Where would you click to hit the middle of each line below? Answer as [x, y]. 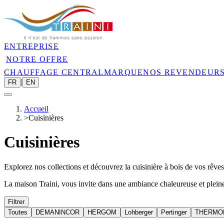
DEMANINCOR [57, 212]
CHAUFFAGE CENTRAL [54, 72]
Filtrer [16, 201]
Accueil [36, 109]
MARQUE [123, 72]
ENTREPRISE [31, 46]
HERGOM [102, 212]
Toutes [18, 212]
